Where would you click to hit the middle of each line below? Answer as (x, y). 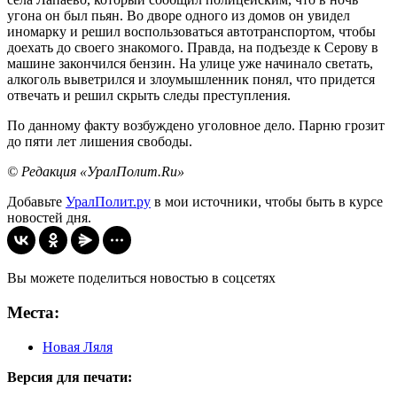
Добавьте (36, 202)
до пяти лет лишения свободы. (100, 142)
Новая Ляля (78, 346)
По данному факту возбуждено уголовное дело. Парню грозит (196, 126)
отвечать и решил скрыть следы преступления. (149, 96)
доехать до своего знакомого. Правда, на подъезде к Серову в (193, 48)
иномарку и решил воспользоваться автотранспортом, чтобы (191, 32)
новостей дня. (49, 218)
